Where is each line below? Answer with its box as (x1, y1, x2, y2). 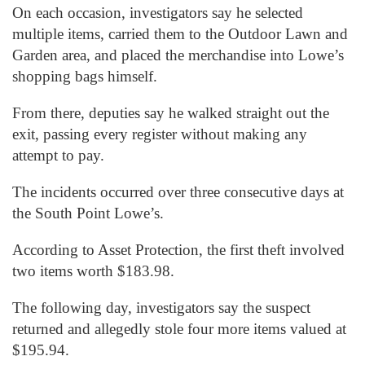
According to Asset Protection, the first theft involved (12, 241, 345, 259)
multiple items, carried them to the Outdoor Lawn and (12, 24, 348, 42)
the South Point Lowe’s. (12, 204, 164, 222)
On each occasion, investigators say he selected (12, 3, 303, 21)
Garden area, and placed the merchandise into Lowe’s (12, 46, 344, 64)
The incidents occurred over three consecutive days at (12, 182, 344, 200)
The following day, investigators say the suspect (12, 299, 310, 317)
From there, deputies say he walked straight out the (12, 103, 329, 121)
